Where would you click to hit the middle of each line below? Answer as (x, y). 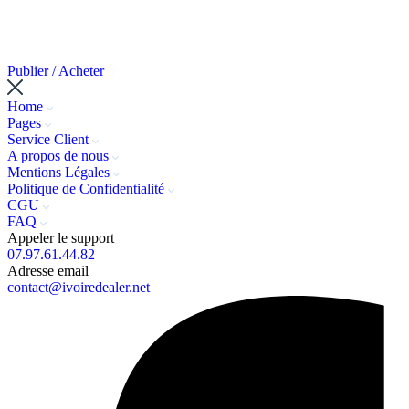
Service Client (50, 139)
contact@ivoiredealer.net (79, 287)
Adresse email (48, 271)
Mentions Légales (60, 172)
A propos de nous (60, 156)
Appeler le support (61, 238)
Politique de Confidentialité (88, 189)
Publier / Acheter (58, 71)
